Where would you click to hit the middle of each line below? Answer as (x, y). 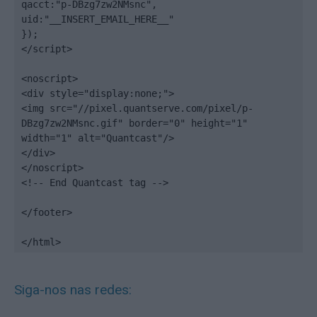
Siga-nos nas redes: (73, 290)
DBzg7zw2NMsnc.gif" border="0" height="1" (134, 123)
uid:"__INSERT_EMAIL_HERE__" (98, 19)
